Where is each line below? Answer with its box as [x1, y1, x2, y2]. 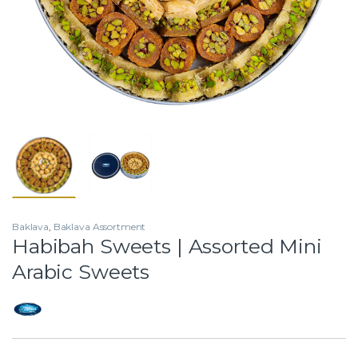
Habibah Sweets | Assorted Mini [12, 233, 322, 258]
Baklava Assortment [53, 220, 146, 233]
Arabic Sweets [12, 259, 150, 284]
